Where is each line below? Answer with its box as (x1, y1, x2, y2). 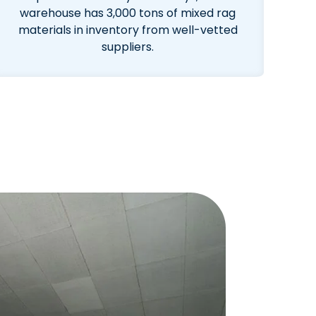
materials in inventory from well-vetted (18, 22, 238, 38)
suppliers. (102, 39, 154, 55)
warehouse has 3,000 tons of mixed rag (20, 5, 236, 21)
